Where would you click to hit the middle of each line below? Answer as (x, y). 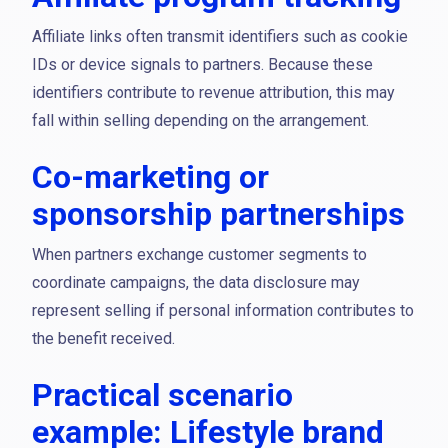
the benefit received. (103, 338)
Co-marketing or (150, 177)
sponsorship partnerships (218, 214)
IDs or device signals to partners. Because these (202, 64)
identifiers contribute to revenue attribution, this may (213, 92)
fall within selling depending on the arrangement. (200, 120)
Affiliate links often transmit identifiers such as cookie (220, 36)
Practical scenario (162, 395)
